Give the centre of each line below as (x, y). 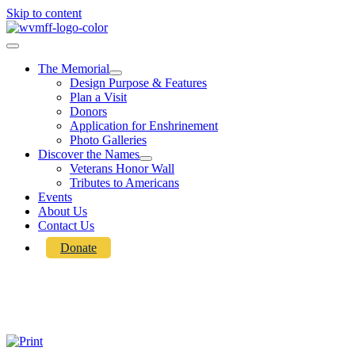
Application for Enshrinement (144, 126)
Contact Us (66, 225)
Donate (78, 248)
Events (55, 197)
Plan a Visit (98, 97)
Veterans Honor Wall (122, 168)
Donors (88, 111)
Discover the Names (89, 154)
